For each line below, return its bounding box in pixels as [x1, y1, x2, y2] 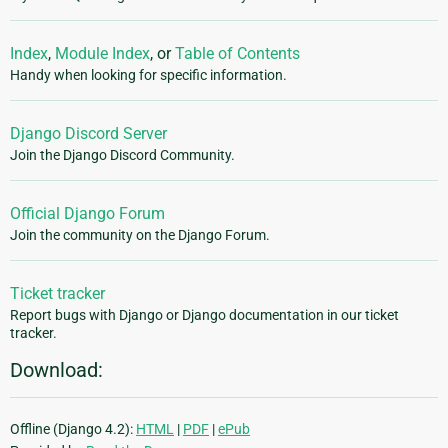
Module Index [55, 44, 150, 64]
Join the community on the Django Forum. [10, 227, 270, 244]
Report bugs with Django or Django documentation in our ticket [10, 307, 399, 324]
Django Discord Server [10, 124, 167, 144]
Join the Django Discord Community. [10, 147, 235, 164]
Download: [10, 358, 103, 383]
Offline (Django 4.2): [10, 421, 136, 438]
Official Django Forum [10, 204, 165, 224]
